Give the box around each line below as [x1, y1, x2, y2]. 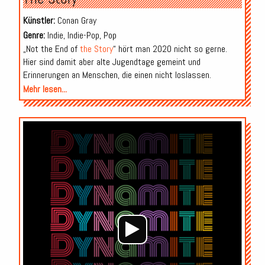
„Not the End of [22, 42, 80, 55]
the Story [79, 42, 113, 55]
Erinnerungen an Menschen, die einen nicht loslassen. [22, 68, 211, 81]
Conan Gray [54, 14, 96, 27]
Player [241, 134, 263, 147]
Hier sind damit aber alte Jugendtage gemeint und [22, 55, 201, 68]
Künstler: [22, 14, 55, 27]
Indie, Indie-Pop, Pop [44, 28, 117, 41]
